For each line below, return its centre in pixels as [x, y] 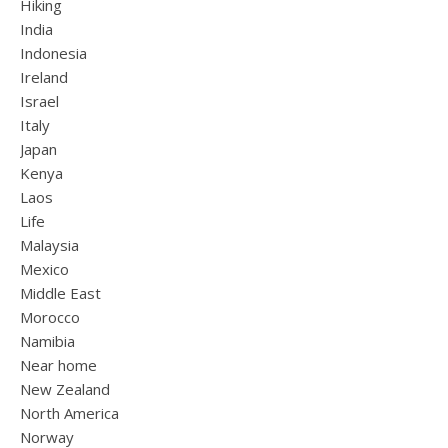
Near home [58, 365]
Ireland [44, 77]
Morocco [50, 317]
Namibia [47, 341]
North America [69, 413]
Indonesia [53, 53]
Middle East [60, 293]
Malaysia [49, 245]
